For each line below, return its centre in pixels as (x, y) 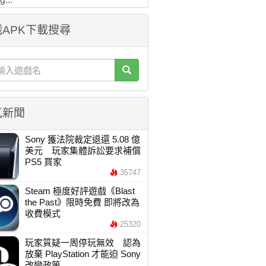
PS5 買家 (43, 162)
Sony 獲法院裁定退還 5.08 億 (82, 139)
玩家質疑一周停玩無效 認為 (83, 243)
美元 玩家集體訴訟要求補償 (83, 151)
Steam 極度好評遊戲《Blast (80, 191)
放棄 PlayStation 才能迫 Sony (83, 254)
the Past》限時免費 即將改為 (82, 202)
